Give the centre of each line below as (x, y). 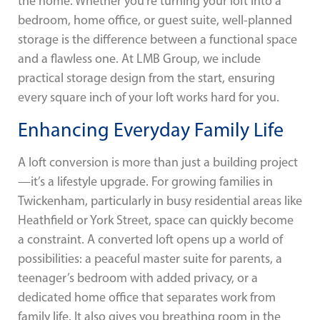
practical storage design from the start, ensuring (146, 77)
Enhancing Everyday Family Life (151, 130)
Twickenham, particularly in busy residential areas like (160, 201)
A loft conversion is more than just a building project (158, 162)
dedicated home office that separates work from (147, 297)
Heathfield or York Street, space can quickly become (156, 220)
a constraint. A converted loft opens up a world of (150, 240)
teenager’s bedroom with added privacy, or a (138, 278)
